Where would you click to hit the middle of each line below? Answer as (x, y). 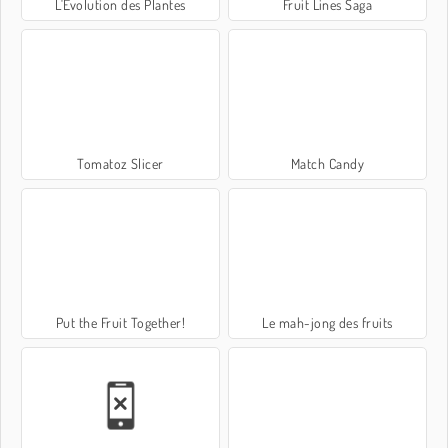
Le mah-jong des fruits (327, 322)
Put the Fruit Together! (120, 322)
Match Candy (327, 163)
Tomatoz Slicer (120, 163)
